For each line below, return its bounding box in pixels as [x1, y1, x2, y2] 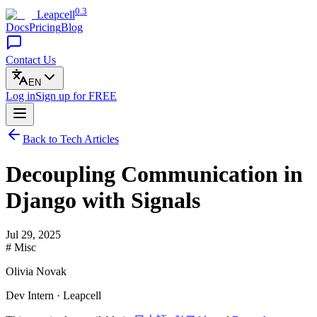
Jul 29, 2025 [6, 229, 61, 241]
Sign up [35, 90, 73, 103]
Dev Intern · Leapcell [6, 289, 101, 302]
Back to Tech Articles [23, 133, 119, 146]
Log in [6, 90, 35, 103]
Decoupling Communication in [6, 161, 303, 187]
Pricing [29, 21, 61, 34]
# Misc [6, 241, 36, 254]
